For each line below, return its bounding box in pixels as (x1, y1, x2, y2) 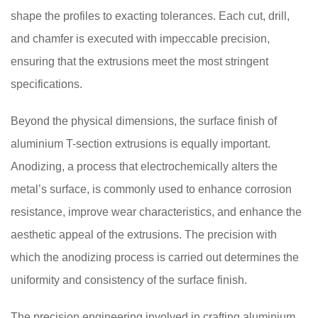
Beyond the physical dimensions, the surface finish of (11, 115, 277, 127)
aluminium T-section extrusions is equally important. (11, 138, 270, 150)
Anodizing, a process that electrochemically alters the (11, 160, 278, 172)
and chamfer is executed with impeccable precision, (11, 33, 270, 45)
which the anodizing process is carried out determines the (11, 251, 299, 263)
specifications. (11, 78, 82, 90)
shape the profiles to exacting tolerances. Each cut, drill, (11, 10, 290, 22)
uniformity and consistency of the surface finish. (11, 274, 247, 286)
